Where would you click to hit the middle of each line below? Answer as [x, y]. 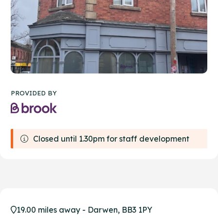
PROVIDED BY [34, 93]
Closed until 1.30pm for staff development [111, 139]
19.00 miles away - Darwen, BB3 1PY [84, 210]
